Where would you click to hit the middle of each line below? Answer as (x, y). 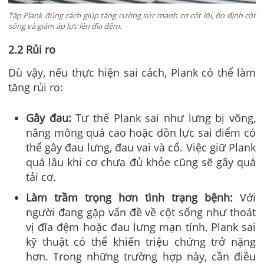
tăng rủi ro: (36, 87)
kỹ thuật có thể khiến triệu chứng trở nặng (141, 241)
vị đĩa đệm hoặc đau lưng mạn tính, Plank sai (141, 227)
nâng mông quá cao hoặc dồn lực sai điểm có (141, 132)
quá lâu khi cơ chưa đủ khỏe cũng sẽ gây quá (141, 162)
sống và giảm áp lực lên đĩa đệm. (65, 26)
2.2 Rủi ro (32, 50)
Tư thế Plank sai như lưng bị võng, (166, 118)
